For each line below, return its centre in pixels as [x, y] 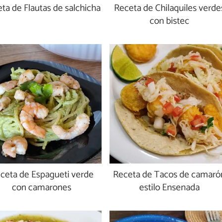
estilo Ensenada [169, 188]
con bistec [169, 21]
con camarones [42, 188]
